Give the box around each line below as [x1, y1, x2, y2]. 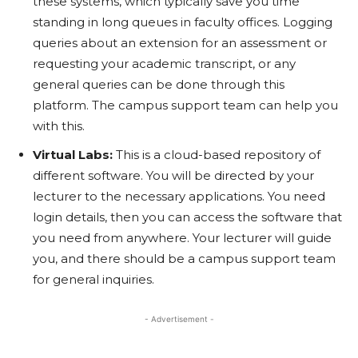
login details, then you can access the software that [33, 209, 342, 225]
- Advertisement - [144, 314, 214, 324]
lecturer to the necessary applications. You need [33, 189, 325, 204]
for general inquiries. [33, 272, 154, 287]
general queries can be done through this [33, 77, 284, 92]
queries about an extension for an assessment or [33, 35, 327, 50]
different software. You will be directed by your [33, 168, 314, 183]
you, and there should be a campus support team [33, 251, 336, 266]
